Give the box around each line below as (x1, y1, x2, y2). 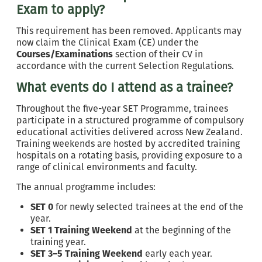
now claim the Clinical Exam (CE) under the (16, 37, 199, 48)
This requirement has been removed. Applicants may (16, 25, 242, 36)
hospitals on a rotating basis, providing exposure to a (16, 150, 243, 161)
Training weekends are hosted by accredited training (16, 138, 240, 149)
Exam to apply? (16, 2, 105, 18)
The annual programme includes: (16, 181, 156, 192)
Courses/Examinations (16, 49, 113, 60)
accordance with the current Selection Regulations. (16, 60, 234, 71)
